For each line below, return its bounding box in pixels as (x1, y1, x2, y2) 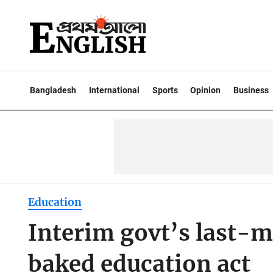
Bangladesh (30, 85, 76, 95)
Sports (152, 85, 178, 95)
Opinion (190, 85, 221, 95)
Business (233, 85, 269, 95)
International (88, 85, 140, 95)
